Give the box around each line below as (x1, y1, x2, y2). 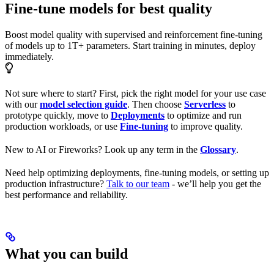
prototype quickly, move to (5, 110, 111, 121)
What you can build (5, 246, 128, 262)
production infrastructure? (5, 179, 106, 190)
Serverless (184, 99, 226, 110)
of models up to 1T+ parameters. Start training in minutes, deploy (5, 40, 256, 51)
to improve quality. (168, 121, 243, 132)
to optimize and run (165, 110, 242, 121)
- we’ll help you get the (169, 179, 261, 190)
